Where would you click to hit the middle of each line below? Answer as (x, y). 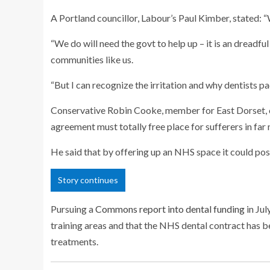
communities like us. (92, 59)
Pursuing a (73, 209)
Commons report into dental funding (170, 209)
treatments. (74, 241)
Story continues (88, 180)
